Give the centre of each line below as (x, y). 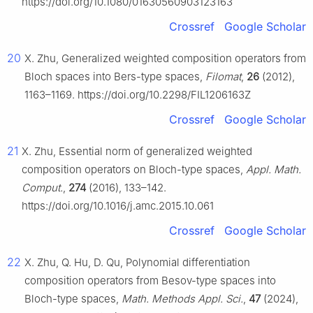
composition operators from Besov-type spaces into (150, 281)
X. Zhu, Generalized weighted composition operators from (165, 59)
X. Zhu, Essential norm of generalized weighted (137, 152)
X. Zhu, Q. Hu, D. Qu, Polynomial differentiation (137, 263)
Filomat (223, 77)
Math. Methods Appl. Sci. (182, 299)
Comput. (42, 188)
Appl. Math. (274, 170)
